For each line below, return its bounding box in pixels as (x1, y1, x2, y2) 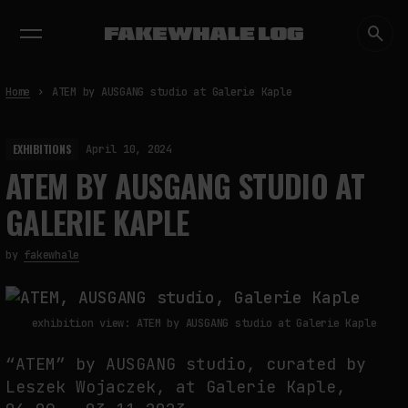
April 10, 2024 (86, 142, 173, 157)
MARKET (298, 9, 336, 25)
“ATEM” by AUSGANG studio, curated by (5, 352, 366, 374)
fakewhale (24, 248, 80, 262)
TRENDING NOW (22, 27, 107, 44)
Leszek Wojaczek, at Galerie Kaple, (5, 375, 346, 397)
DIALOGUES (109, 9, 163, 25)
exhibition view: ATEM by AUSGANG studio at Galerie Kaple (31, 315, 377, 331)
